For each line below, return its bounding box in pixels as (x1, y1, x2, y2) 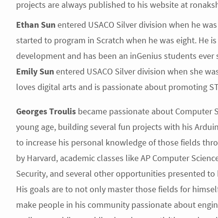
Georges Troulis (16, 106, 76, 117)
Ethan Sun (16, 19, 55, 30)
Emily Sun (16, 66, 54, 77)
